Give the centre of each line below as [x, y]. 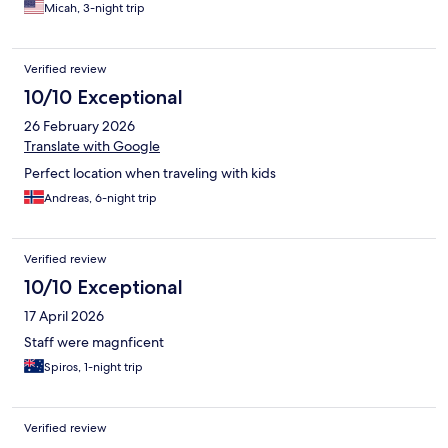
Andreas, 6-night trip [100, 197]
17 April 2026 [64, 315]
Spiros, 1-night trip [93, 366]
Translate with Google [92, 145]
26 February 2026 [79, 125]
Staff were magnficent [94, 341]
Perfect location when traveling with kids [150, 172]
